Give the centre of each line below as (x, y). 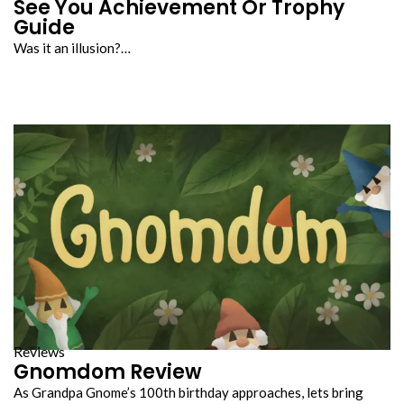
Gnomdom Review (108, 372)
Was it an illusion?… (72, 48)
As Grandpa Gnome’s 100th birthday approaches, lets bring (188, 393)
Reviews (39, 352)
